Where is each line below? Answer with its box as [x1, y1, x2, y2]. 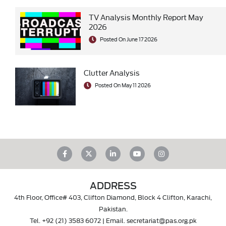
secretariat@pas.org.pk [126, 215, 197, 225]
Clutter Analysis [84, 67, 140, 78]
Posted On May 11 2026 [94, 81, 151, 89]
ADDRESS [89, 178, 137, 193]
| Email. [100, 215, 127, 225]
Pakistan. [98, 204, 128, 213]
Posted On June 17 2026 [99, 35, 157, 43]
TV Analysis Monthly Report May [89, 12, 203, 23]
